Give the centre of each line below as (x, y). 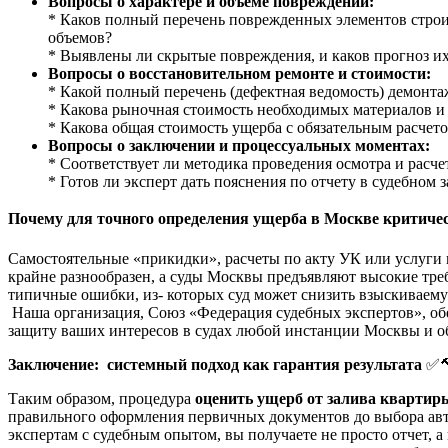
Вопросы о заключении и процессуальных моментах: (239, 145)
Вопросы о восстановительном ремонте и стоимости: (239, 73)
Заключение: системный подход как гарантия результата (215, 364)
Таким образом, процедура (101, 398)
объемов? (80, 37)
